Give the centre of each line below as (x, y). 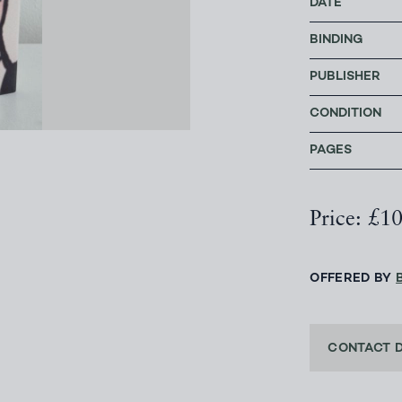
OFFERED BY (353, 279)
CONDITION (346, 114)
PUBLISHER (345, 77)
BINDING (336, 40)
